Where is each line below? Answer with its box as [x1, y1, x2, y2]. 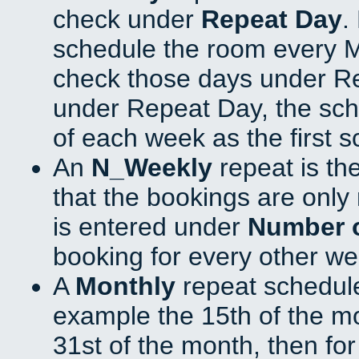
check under [53, 5, 201, 34]
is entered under [53, 212, 248, 242]
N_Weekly [91, 153, 212, 183]
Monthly [75, 272, 175, 301]
